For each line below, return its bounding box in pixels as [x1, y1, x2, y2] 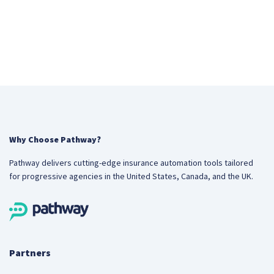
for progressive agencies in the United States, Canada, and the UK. [9, 170, 253, 182]
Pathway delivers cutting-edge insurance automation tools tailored [9, 157, 253, 168]
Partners [9, 246, 51, 259]
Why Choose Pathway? [9, 133, 101, 145]
